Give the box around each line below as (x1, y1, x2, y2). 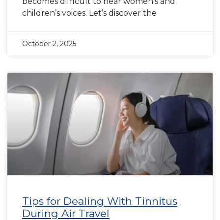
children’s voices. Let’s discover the (22, 8, 157, 18)
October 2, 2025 (22, 39, 76, 48)
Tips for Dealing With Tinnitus (22, 195, 177, 207)
